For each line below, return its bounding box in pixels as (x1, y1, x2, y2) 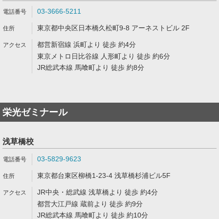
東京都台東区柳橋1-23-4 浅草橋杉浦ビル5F (37, 172, 171, 179)
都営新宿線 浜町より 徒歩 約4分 (37, 41, 136, 48)
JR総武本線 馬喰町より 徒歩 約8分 (37, 64, 144, 71)
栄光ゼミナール (2, 107, 67, 117)
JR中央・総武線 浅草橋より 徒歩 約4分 (37, 188, 158, 196)
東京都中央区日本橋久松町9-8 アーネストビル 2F (37, 24, 190, 32)
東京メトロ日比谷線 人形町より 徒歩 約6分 (37, 52, 170, 60)
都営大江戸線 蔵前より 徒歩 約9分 (37, 200, 143, 208)
